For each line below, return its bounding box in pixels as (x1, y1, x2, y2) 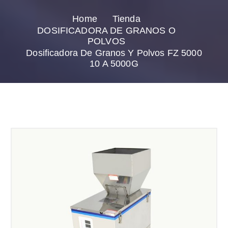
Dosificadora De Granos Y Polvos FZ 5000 (26, 47, 202, 58)
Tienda (112, 13, 140, 24)
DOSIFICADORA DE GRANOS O (37, 25, 176, 36)
